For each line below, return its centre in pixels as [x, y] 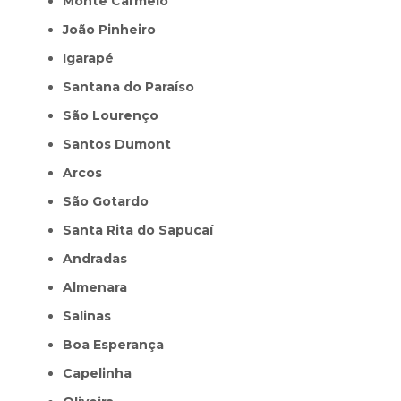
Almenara [100, 287]
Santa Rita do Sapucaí [142, 230]
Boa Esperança [118, 344]
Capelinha [102, 373]
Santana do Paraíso [133, 86]
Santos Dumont [121, 144]
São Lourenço [115, 115]
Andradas [100, 258]
